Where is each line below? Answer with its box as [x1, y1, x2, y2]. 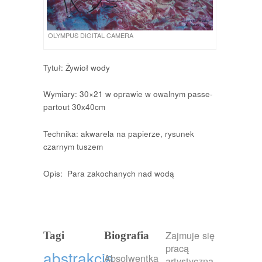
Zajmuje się [165, 228, 215, 243]
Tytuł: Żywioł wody [43, 61, 110, 73]
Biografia [104, 229, 150, 242]
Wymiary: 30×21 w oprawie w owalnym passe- [43, 88, 213, 100]
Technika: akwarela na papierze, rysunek [43, 128, 194, 139]
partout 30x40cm [43, 101, 105, 113]
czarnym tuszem [43, 141, 103, 152]
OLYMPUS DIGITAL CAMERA [48, 30, 133, 40]
